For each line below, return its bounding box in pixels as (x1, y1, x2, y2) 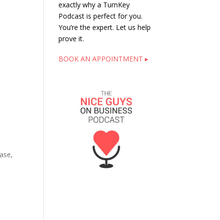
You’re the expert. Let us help (58, 23, 151, 32)
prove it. (58, 34, 84, 43)
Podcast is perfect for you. (58, 11, 143, 21)
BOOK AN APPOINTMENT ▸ (58, 54, 149, 63)
